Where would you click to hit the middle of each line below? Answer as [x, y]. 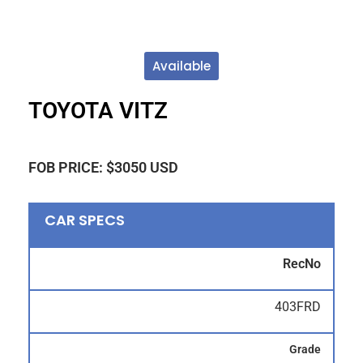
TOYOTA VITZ [98, 111]
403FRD [298, 306]
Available [181, 66]
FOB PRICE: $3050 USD [103, 167]
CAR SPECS [85, 220]
